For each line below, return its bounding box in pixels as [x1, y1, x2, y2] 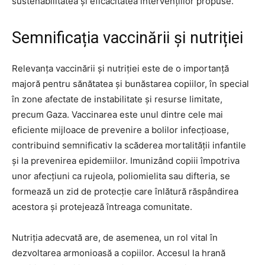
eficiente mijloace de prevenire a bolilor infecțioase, [12, 124, 229, 136]
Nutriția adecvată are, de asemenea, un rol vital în [12, 232, 218, 244]
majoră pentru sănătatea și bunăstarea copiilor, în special [12, 78, 249, 90]
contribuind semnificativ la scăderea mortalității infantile [12, 140, 246, 151]
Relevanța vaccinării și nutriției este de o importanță [12, 63, 229, 75]
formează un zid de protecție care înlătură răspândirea [12, 186, 238, 198]
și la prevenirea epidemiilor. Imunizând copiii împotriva [12, 155, 240, 167]
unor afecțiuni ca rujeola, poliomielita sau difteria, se [12, 170, 230, 182]
